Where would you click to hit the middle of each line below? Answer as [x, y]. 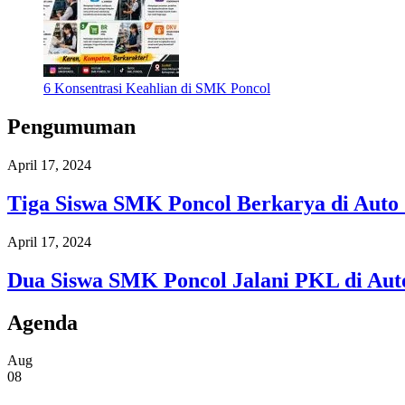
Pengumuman [71, 126]
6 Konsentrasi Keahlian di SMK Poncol [157, 89]
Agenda [42, 322]
